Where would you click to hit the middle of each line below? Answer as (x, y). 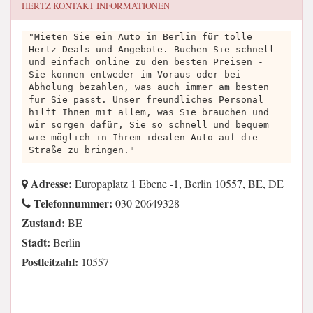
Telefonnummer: (72, 203)
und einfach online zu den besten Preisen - (146, 62)
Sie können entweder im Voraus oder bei (135, 74)
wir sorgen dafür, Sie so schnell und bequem (149, 125)
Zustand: (43, 223)
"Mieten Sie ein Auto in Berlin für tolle (140, 37)
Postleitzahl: (50, 262)
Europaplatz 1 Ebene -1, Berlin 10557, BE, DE (178, 183)
